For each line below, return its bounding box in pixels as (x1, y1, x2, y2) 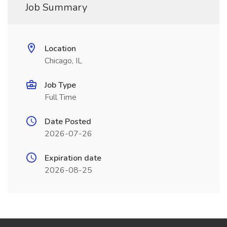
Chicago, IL (45, 55, 82, 66)
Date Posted (45, 116, 91, 127)
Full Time (45, 92, 77, 103)
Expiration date (45, 153, 101, 164)
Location (45, 43, 76, 54)
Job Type (45, 80, 76, 91)
